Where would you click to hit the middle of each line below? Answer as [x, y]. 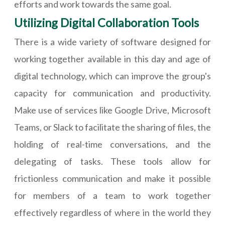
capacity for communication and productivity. [113, 93]
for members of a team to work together [113, 196]
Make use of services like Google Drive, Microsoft [113, 110]
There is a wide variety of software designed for [113, 42]
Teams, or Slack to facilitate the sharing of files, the [113, 127]
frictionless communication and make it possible [113, 179]
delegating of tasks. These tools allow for [113, 161]
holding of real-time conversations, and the [113, 144]
